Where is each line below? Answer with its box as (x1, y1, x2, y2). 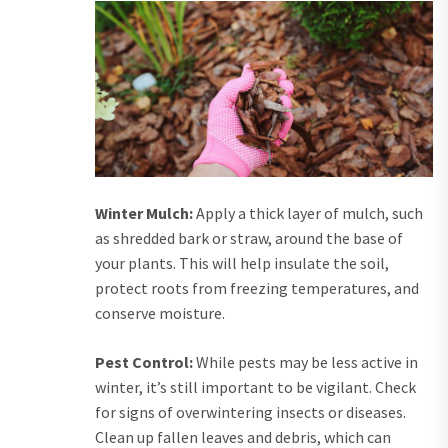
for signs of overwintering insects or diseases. (95, 402, 406, 423)
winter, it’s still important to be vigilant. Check (95, 377, 416, 398)
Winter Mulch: (95, 203, 193, 224)
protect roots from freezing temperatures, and (95, 278, 419, 299)
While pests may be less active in (193, 352, 418, 373)
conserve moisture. (95, 303, 225, 324)
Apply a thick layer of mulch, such (193, 203, 423, 224)
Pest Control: (95, 352, 193, 373)
